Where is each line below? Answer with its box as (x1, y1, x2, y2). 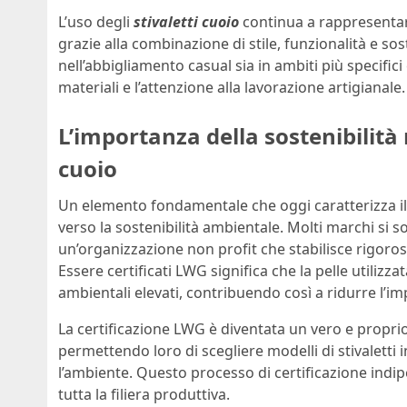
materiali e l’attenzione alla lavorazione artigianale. (58, 77, 405, 98)
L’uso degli (58, 12, 134, 33)
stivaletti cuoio (134, 12, 239, 33)
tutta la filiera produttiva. (58, 384, 230, 404)
